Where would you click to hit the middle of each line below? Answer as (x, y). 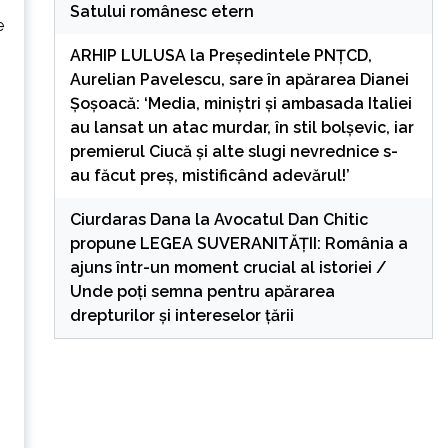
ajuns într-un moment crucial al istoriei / (228, 267)
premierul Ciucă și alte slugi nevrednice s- (233, 151)
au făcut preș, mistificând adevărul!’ (209, 175)
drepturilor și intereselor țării (181, 315)
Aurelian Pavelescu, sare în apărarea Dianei (239, 79)
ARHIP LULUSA (127, 55)
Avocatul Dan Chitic (290, 219)
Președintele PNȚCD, (290, 55)
